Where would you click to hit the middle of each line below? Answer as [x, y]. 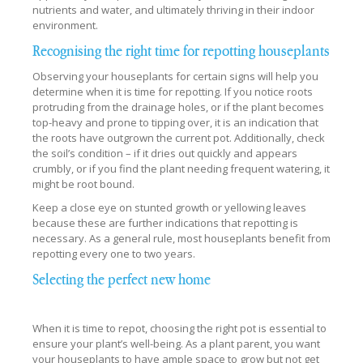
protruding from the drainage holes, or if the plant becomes [178, 107]
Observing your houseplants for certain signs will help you [175, 76]
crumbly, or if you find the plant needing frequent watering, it [181, 168]
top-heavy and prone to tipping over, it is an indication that [175, 122]
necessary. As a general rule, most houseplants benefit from [181, 238]
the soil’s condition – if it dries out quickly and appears [165, 153]
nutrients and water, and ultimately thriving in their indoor [173, 9]
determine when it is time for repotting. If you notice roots [173, 91]
